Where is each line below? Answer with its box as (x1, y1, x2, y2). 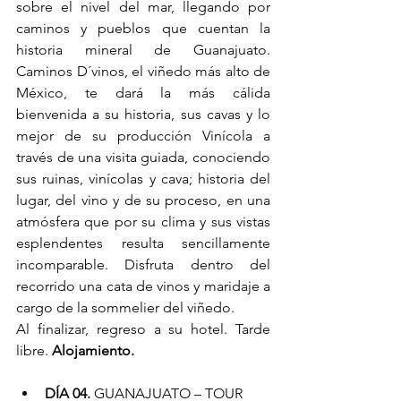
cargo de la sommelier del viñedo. (16, 299, 235, 317)
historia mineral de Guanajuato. (16, 41, 270, 59)
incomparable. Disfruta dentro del (16, 256, 270, 274)
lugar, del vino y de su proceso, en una (16, 192, 270, 209)
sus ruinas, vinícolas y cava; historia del (16, 170, 270, 188)
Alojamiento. (52, 342, 134, 360)
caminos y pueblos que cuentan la (16, 20, 270, 38)
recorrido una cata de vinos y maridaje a (16, 277, 270, 295)
